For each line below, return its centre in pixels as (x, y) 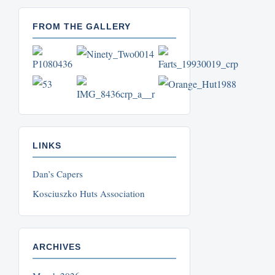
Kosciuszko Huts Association (89, 194)
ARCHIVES (57, 247)
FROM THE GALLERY (82, 27)
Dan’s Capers (58, 174)
